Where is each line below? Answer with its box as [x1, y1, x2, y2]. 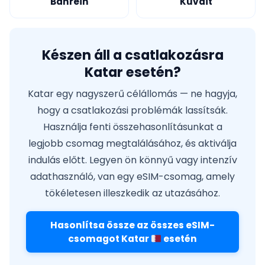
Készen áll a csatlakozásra [41, 46, 224, 65]
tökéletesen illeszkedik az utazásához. [45, 186, 220, 201]
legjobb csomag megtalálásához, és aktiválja [28, 137, 237, 151]
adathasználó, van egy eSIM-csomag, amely [30, 170, 235, 184]
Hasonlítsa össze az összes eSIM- [50, 219, 215, 232]
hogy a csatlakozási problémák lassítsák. [37, 104, 228, 118]
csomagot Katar [68, 232, 151, 245]
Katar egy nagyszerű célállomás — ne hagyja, [28, 87, 237, 101]
